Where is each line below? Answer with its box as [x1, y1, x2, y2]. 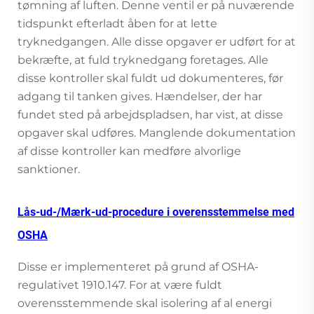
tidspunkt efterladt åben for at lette [18, 16, 217, 30]
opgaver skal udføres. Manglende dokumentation [18, 125, 296, 139]
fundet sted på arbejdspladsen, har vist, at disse [18, 107, 283, 121]
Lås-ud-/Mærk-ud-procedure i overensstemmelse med [18, 205, 294, 219]
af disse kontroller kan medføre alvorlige [18, 144, 241, 158]
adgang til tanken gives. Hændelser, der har [18, 89, 262, 103]
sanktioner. [18, 162, 80, 176]
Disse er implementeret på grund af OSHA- [18, 259, 259, 273]
